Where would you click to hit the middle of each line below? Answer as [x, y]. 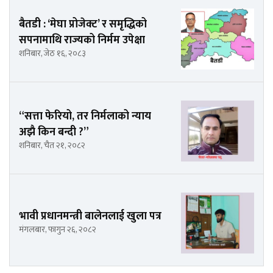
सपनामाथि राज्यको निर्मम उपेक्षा [82, 40]
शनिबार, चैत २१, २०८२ [52, 145]
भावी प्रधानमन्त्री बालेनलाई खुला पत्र [90, 216]
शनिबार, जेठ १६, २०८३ [52, 53]
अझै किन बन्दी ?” [54, 132]
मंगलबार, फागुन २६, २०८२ [58, 229]
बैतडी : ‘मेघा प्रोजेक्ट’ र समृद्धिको [83, 24]
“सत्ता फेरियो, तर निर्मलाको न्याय [85, 116]
